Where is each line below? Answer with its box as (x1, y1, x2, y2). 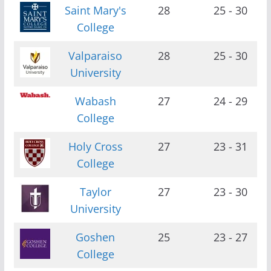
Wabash (74, 93, 116, 108)
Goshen (76, 229, 116, 244)
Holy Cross (68, 139, 123, 154)
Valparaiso (68, 48, 123, 63)
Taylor (79, 184, 111, 199)
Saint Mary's (64, 2, 126, 18)
